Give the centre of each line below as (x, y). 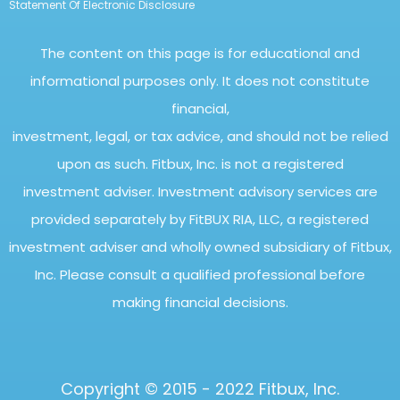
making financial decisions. (200, 302)
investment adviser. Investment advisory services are (200, 192)
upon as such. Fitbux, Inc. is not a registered (200, 164)
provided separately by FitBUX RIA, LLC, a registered (200, 219)
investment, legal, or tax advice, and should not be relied (200, 136)
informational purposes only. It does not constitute (200, 81)
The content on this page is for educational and (200, 53)
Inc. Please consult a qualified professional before (200, 275)
